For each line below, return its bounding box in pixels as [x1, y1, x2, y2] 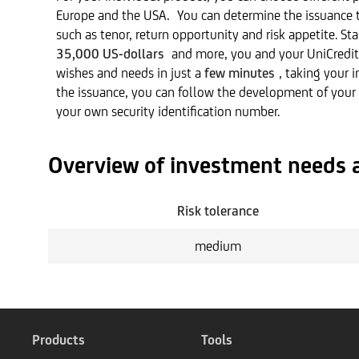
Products [32, 332, 85, 348]
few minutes [204, 65, 276, 81]
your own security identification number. [56, 103, 280, 119]
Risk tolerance [177, 203, 260, 219]
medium [195, 238, 242, 254]
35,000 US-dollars [56, 46, 168, 62]
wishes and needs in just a [56, 65, 205, 81]
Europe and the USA [56, 7, 167, 23]
